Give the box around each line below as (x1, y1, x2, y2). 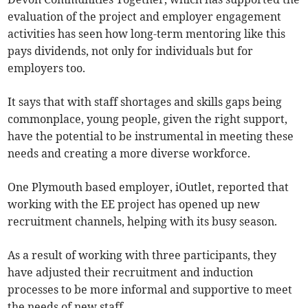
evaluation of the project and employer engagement (8, 9, 282, 23)
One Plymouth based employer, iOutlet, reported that (8, 179, 289, 194)
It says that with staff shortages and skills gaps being (8, 94, 283, 109)
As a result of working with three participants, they (8, 247, 277, 262)
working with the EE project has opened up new (8, 197, 261, 211)
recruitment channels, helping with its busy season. (8, 214, 278, 228)
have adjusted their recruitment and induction (8, 265, 254, 279)
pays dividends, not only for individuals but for (8, 43, 254, 58)
